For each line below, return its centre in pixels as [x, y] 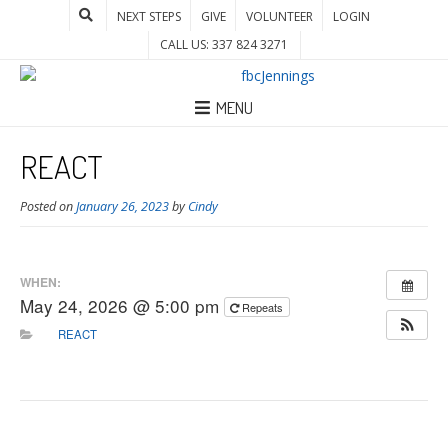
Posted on [48, 206]
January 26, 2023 [122, 206]
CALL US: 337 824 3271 [224, 44]
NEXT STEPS [148, 16]
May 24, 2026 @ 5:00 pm [122, 305]
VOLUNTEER [279, 16]
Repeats [264, 307]
